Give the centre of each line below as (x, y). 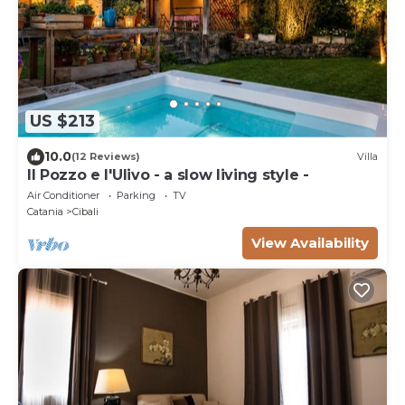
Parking (136, 195)
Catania (45, 211)
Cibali (85, 211)
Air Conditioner (63, 195)
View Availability (310, 242)
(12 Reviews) (106, 157)
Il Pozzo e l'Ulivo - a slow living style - (168, 174)
